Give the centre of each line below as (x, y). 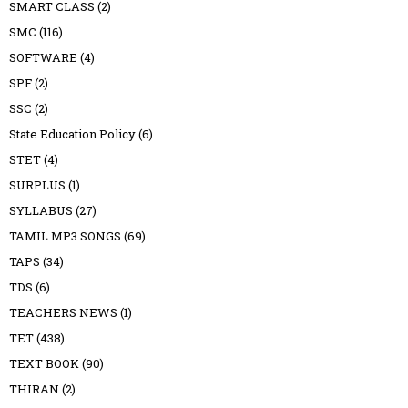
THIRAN (34, 388)
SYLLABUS (41, 210)
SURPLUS (37, 184)
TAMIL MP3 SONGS (65, 235)
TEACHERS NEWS (63, 312)
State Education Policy (72, 133)
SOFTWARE (43, 57)
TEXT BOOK (44, 363)
